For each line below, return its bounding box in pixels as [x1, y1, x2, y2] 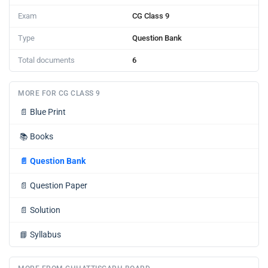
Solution [30, 205, 60, 215]
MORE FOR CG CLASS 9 [18, 89, 100, 98]
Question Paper [30, 180, 87, 190]
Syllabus [30, 229, 61, 239]
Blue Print [30, 106, 66, 117]
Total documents [18, 55, 75, 65]
